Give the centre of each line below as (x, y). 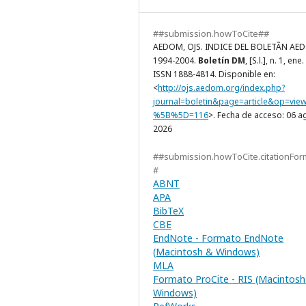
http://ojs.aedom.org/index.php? (221, 88)
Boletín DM (222, 61)
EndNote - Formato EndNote (218, 238)
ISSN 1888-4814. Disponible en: (214, 74)
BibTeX (168, 211)
